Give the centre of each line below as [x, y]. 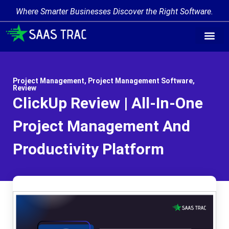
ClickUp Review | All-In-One [108, 103]
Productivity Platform [88, 149]
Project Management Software [140, 81]
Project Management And [101, 126]
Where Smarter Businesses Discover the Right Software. [114, 12]
